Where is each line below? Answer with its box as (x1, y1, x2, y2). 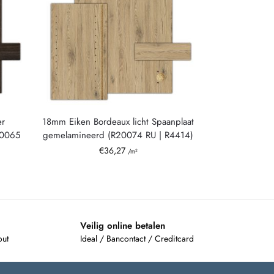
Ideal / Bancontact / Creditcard (80, 232, 194, 245)
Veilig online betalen (80, 218, 165, 232)
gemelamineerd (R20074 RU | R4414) (43, 128, 194, 142)
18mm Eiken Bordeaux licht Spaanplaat (42, 114, 194, 128)
